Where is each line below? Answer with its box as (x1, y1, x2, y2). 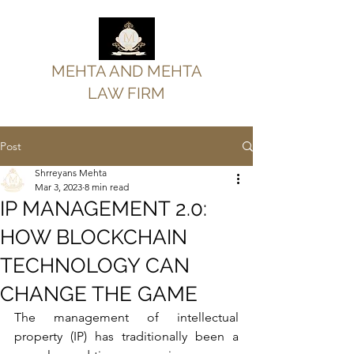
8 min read (85, 181, 129, 193)
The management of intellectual (14, 310, 239, 325)
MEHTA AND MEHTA (51, 62, 202, 81)
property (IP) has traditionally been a (14, 329, 239, 344)
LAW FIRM (88, 84, 165, 103)
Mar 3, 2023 (35, 181, 82, 193)
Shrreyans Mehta (35, 167, 107, 179)
